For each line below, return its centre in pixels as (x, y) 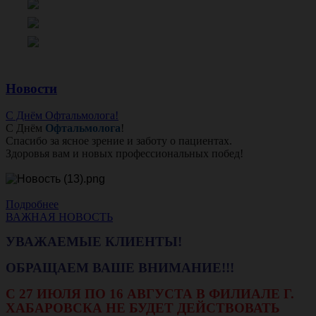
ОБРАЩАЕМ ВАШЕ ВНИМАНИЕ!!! (122, 268)
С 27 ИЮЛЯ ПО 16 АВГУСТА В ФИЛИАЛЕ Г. (150, 294)
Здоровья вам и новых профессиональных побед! (124, 154)
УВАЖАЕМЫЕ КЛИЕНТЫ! (96, 242)
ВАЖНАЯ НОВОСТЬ (59, 217)
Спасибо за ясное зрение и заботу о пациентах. (119, 141)
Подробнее (32, 205)
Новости (31, 88)
